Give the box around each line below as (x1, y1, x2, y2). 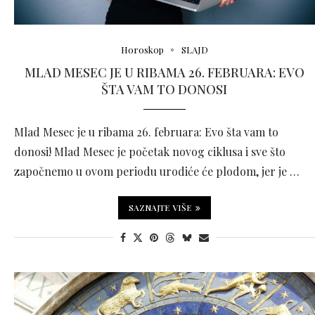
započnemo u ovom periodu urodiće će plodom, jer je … (14, 164, 300, 179)
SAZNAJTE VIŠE (128, 202, 192, 213)
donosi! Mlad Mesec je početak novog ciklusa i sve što (14, 144, 285, 159)
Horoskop (120, 44, 164, 56)
